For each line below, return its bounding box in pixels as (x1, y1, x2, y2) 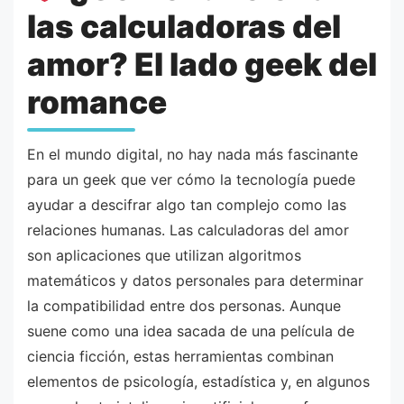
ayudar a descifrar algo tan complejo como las (27, 195, 346, 214)
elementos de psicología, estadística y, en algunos (27, 372, 370, 390)
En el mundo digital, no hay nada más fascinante (27, 144, 358, 163)
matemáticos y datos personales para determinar (27, 271, 363, 289)
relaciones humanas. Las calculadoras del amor (27, 220, 349, 239)
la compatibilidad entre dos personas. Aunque (27, 296, 341, 315)
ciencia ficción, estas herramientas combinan (27, 346, 334, 365)
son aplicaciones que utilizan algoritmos (27, 245, 301, 264)
